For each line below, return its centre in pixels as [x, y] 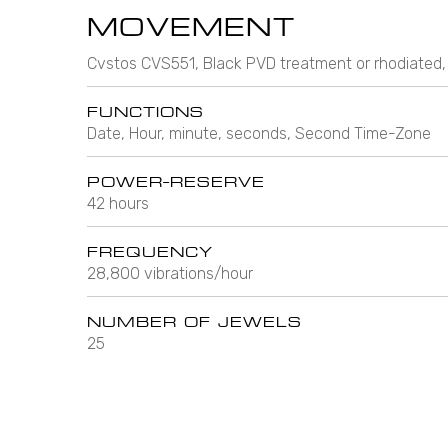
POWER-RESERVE [176, 181]
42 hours [118, 203]
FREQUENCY [150, 251]
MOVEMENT [191, 26]
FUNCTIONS [145, 111]
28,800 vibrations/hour [170, 273]
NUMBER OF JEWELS [194, 321]
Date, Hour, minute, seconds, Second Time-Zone [259, 133]
